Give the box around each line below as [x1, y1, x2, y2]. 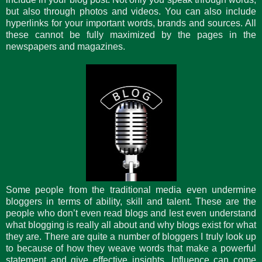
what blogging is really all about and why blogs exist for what [6, 219, 256, 230]
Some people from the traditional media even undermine [6, 184, 256, 195]
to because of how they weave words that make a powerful [6, 243, 256, 253]
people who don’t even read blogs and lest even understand [6, 208, 256, 218]
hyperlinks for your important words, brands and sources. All [6, 18, 256, 28]
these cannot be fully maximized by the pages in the [6, 29, 256, 40]
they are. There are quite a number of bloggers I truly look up [6, 231, 256, 242]
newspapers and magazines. [6, 41, 125, 51]
